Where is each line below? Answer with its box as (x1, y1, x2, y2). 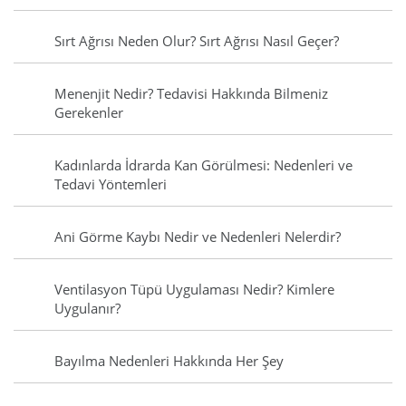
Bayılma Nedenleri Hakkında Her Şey (54, 352, 284, 371)
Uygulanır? (54, 299, 121, 318)
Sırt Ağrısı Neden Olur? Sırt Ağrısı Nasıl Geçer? (54, 32, 339, 51)
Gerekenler (54, 103, 123, 122)
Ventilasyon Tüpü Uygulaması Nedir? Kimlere (54, 280, 334, 299)
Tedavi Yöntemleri (54, 175, 167, 194)
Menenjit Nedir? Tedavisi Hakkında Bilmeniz (54, 84, 328, 103)
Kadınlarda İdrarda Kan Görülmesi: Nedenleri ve (54, 156, 353, 175)
